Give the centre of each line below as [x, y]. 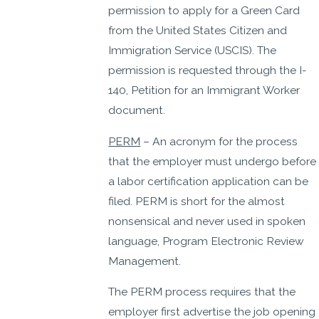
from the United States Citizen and [198, 31]
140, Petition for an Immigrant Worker [204, 90]
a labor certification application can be [209, 181]
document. [137, 110]
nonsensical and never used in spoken [207, 221]
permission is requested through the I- [208, 70]
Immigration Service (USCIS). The [193, 51]
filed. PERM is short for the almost [197, 201]
